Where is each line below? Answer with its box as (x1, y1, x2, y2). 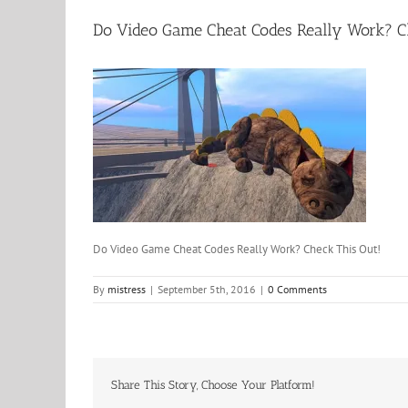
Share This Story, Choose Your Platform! (111, 378, 315, 392)
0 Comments (268, 282, 327, 296)
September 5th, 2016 (158, 282, 256, 296)
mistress (107, 282, 146, 296)
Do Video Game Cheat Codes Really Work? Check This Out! (93, 241, 381, 257)
